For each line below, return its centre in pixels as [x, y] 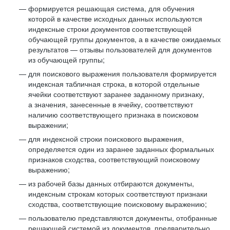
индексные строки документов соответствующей [110, 29]
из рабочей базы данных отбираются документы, [111, 183]
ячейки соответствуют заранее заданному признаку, [116, 94]
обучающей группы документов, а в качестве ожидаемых [124, 39]
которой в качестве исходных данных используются [115, 18]
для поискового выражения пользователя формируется [122, 73]
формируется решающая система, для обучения [111, 8]
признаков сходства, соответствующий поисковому [114, 159]
